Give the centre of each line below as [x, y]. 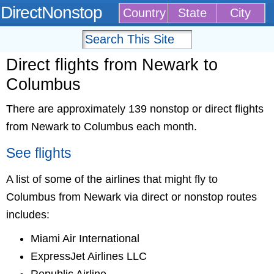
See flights [39, 153]
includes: [28, 215]
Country [144, 13]
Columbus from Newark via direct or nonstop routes [131, 197]
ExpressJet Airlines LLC [89, 256]
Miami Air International [85, 239]
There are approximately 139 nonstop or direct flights [135, 109]
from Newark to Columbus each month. [102, 127]
